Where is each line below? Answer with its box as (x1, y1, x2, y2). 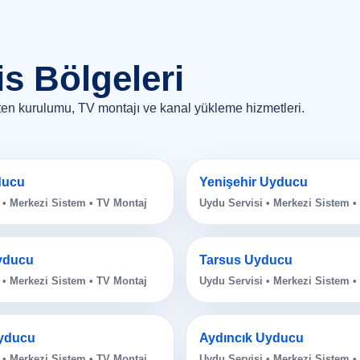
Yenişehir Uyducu (199, 175, 308, 190)
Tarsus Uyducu (199, 253, 292, 268)
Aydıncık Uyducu (199, 331, 304, 346)
